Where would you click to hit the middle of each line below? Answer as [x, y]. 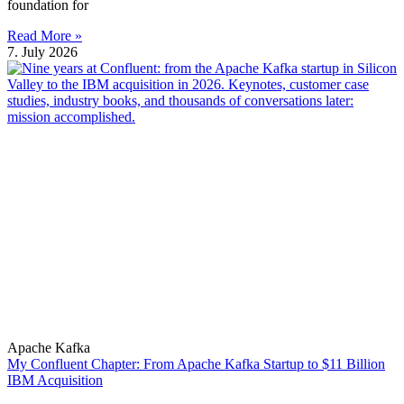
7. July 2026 [42, 51]
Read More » [45, 35]
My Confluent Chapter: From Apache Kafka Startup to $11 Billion [196, 363]
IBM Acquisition [55, 380]
